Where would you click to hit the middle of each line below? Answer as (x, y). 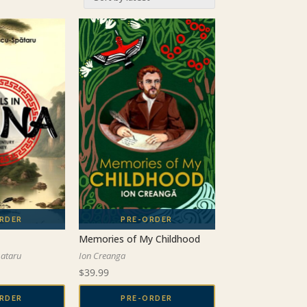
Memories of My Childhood (139, 238)
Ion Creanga (102, 255)
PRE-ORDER (147, 298)
